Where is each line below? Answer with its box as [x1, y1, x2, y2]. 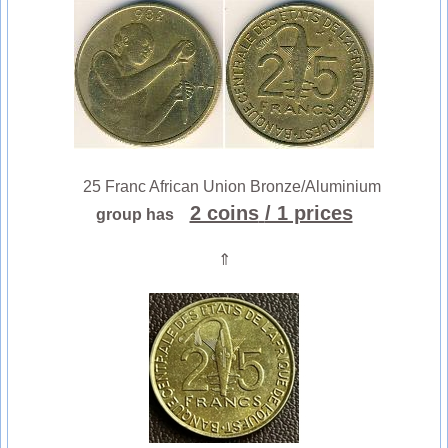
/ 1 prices [264, 201, 353, 224]
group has [95, 205, 186, 223]
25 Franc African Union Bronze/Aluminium [67, 177, 381, 195]
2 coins [189, 201, 259, 224]
